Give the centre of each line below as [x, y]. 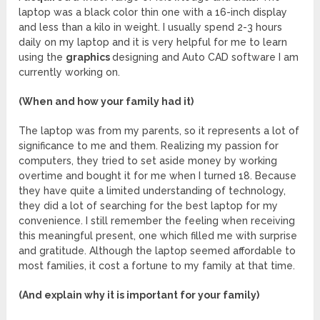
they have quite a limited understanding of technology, [152, 191]
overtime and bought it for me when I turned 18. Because [158, 176]
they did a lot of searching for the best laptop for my [149, 206]
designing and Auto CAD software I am [206, 57]
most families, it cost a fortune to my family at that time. [157, 266]
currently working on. [70, 72]
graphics [89, 57]
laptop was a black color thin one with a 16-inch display [153, 12]
